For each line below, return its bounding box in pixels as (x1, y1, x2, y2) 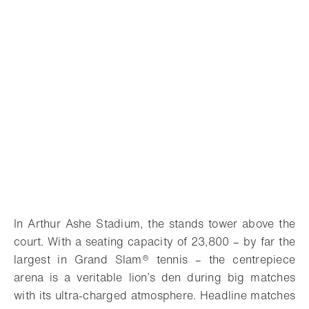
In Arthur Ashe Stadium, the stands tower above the (14, 215, 295, 232)
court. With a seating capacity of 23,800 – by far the (14, 233, 295, 250)
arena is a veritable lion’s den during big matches (14, 269, 295, 286)
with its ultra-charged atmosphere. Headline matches (14, 287, 295, 303)
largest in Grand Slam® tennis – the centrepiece (14, 251, 295, 268)
